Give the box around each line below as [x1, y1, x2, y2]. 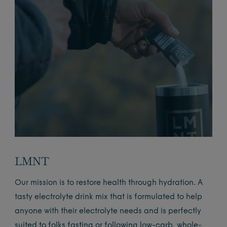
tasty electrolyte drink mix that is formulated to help [15, 193, 203, 201]
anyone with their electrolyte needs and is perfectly [15, 207, 202, 215]
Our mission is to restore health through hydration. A [15, 179, 203, 187]
